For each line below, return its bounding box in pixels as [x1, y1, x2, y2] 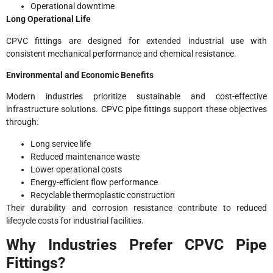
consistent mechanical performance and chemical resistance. [6, 48, 236, 58]
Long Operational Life [6, 14, 91, 24]
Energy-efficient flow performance [30, 177, 158, 187]
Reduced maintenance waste [30, 151, 140, 161]
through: [6, 117, 38, 127]
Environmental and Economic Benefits [6, 70, 154, 80]
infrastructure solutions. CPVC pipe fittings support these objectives [6, 104, 267, 115]
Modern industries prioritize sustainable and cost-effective [6, 91, 267, 102]
